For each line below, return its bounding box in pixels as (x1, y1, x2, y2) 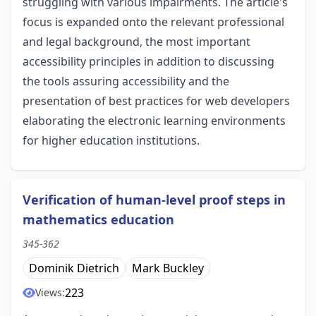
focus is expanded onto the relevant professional (23, 14, 284, 30)
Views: (35, 286, 65, 300)
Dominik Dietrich (29, 260, 119, 276)
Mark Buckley (132, 260, 204, 276)
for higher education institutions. (23, 133, 200, 149)
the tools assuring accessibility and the (23, 73, 229, 90)
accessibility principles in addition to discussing (23, 54, 274, 70)
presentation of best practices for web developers (23, 93, 290, 109)
